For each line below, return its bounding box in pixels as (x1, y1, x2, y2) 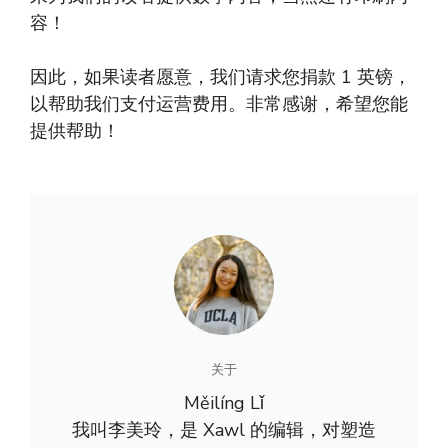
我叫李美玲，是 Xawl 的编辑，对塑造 (72, 418, 376, 443)
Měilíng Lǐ (184, 391, 264, 416)
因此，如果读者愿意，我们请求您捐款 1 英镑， (30, 65, 411, 90)
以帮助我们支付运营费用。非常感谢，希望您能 (30, 92, 408, 117)
